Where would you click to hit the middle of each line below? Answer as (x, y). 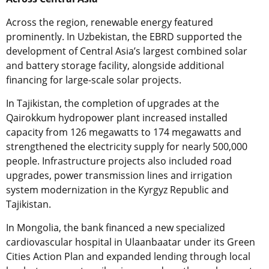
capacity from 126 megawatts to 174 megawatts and (124, 132)
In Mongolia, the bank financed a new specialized (116, 227)
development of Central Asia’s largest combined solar (127, 51)
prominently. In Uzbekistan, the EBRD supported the (124, 36)
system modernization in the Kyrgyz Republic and (117, 189)
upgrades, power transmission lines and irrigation (119, 175)
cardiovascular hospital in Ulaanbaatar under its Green (131, 242)
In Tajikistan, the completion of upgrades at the (113, 103)
